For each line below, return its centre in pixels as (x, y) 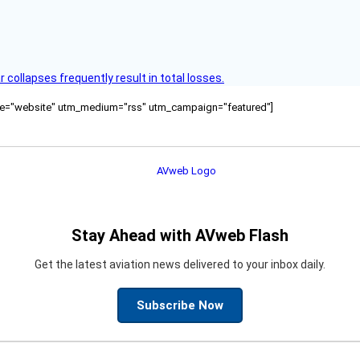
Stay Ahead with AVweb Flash (180, 236)
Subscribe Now (180, 306)
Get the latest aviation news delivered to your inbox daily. (180, 265)
